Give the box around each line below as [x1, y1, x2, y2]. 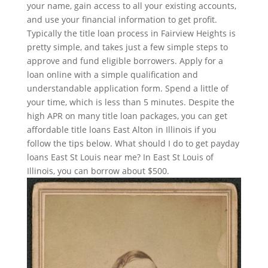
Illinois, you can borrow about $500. [26, 165, 169, 176]
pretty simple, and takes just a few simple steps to [26, 41, 228, 53]
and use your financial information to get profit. [26, 13, 217, 25]
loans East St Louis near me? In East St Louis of [26, 151, 214, 163]
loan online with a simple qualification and [26, 68, 198, 80]
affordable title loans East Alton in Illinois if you [26, 123, 217, 135]
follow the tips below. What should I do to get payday [26, 137, 239, 149]
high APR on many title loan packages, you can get [26, 109, 227, 121]
